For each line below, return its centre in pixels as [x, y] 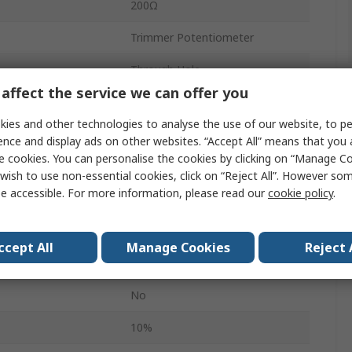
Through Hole [165, 70]
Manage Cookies [178, 247]
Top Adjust [158, 167]
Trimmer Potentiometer [192, 38]
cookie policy [301, 192]
